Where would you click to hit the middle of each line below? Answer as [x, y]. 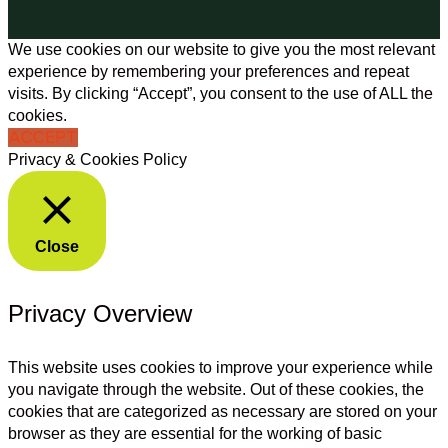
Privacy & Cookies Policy [97, 159]
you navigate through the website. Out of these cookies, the [216, 389]
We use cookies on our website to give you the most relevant [221, 49]
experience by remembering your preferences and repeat [208, 71]
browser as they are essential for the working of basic [195, 433]
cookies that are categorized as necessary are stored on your [222, 411]
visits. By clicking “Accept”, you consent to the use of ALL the [220, 93]
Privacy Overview [100, 313]
